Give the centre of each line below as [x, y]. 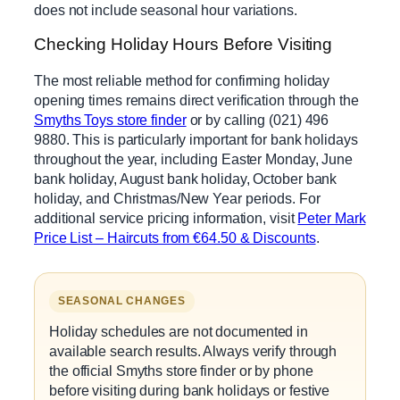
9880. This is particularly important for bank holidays [196, 139]
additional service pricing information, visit [166, 217]
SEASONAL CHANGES [122, 300]
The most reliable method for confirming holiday [182, 80]
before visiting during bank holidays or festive [190, 390]
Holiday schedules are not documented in [179, 331]
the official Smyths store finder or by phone [181, 370]
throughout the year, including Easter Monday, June [193, 158]
